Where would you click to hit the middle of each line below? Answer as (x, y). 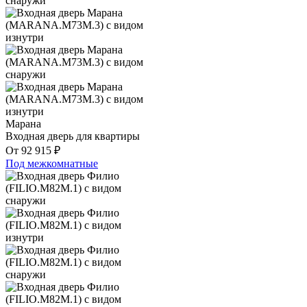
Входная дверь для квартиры (73, 136)
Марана (23, 124)
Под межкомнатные (52, 164)
